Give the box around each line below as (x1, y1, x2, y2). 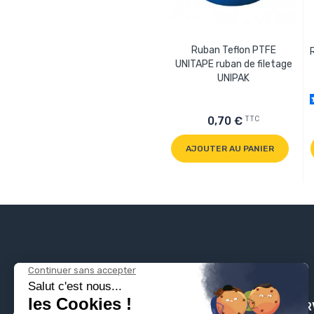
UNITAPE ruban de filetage (175, 58, 292, 70)
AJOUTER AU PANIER (186, 143, 274, 153)
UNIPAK (217, 72, 250, 84)
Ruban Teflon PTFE (191, 44, 276, 56)
